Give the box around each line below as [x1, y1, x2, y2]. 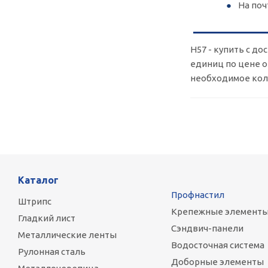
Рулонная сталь [18, 246, 86, 257]
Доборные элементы [170, 257, 264, 267]
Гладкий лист [18, 213, 75, 223]
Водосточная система [170, 240, 264, 250]
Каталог [18, 175, 59, 185]
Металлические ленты [18, 230, 117, 240]
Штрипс [18, 196, 51, 206]
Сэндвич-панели [170, 223, 243, 233]
